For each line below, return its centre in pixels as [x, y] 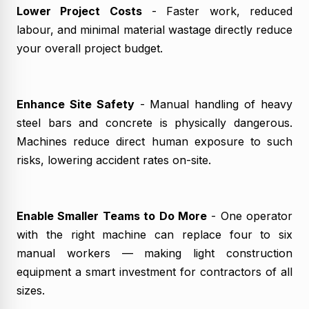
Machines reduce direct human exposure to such [154, 141]
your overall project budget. [90, 48]
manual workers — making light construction [154, 253]
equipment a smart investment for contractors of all [154, 271]
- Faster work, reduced [217, 11]
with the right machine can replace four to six [154, 234]
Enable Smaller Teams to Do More [112, 216]
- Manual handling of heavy [213, 104]
